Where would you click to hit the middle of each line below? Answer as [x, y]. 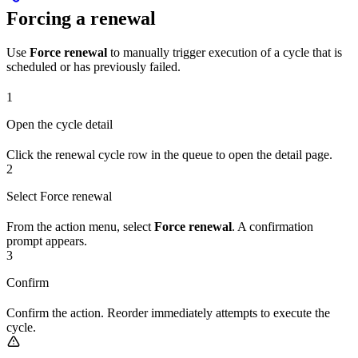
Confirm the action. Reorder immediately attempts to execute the [168, 312]
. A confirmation [272, 226]
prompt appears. [47, 241]
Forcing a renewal [81, 18]
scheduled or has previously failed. [93, 66]
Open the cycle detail [60, 124]
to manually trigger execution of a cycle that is [225, 52]
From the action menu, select [80, 226]
